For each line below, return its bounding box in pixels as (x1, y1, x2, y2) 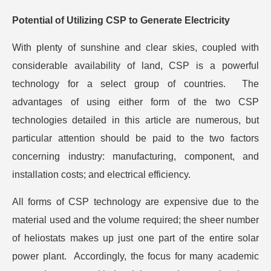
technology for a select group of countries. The (12, 79, 259, 90)
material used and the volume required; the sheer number (12, 215, 259, 226)
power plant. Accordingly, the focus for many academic (12, 251, 259, 262)
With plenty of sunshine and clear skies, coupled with (12, 42, 259, 53)
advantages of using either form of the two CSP (12, 97, 259, 108)
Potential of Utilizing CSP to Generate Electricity (12, 15, 230, 26)
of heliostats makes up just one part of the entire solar (12, 233, 259, 244)
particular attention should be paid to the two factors (12, 133, 259, 144)
